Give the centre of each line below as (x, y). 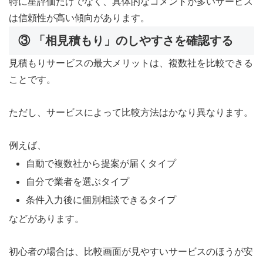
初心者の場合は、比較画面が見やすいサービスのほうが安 (131, 251)
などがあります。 (46, 218)
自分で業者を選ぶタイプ (78, 182)
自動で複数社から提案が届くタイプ (101, 163)
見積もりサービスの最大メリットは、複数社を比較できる (131, 63)
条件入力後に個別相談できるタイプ (101, 200)
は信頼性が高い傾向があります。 (79, 18)
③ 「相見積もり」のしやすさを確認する (126, 40)
